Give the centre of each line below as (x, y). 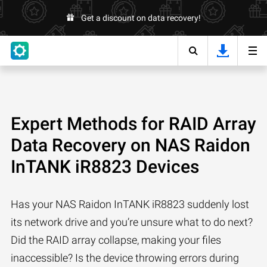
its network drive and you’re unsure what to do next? (132, 222)
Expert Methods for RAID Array (133, 124)
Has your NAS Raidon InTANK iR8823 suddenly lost (130, 204)
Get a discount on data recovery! (141, 18)
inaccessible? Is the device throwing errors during (125, 258)
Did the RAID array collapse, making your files (116, 240)
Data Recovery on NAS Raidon (131, 145)
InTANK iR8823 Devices (105, 167)
